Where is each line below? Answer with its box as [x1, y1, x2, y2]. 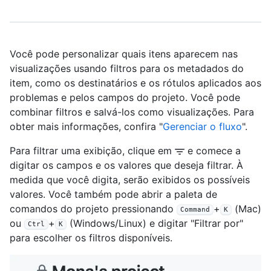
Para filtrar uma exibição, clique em [10, 145, 175, 157]
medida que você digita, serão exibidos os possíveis [10, 174, 250, 186]
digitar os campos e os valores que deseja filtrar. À [10, 159, 243, 171]
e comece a [184, 145, 241, 157]
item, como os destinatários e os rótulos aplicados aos [10, 77, 261, 89]
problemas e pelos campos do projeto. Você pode [10, 91, 240, 103]
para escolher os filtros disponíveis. [10, 232, 172, 244]
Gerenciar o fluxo [163, 120, 242, 132]
